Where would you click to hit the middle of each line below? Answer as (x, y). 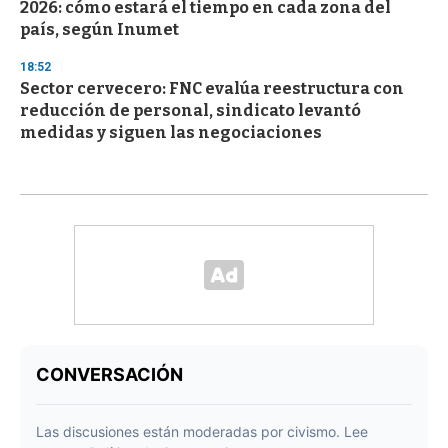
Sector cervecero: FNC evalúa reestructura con (212, 88)
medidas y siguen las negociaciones (171, 132)
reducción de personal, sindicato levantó (190, 110)
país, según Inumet (99, 29)
